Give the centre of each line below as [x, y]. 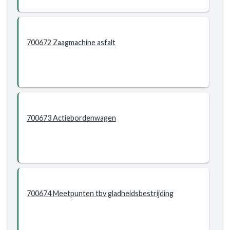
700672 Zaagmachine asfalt [71, 42]
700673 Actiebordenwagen [71, 118]
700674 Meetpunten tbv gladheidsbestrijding [100, 193]
